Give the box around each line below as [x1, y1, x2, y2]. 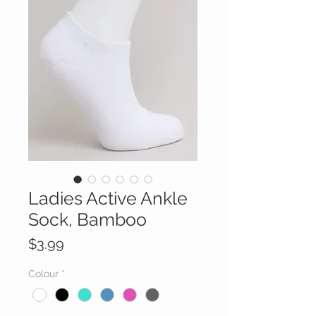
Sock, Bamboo [28, 209, 147, 231]
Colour [28, 268, 59, 280]
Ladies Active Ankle [28, 188, 188, 209]
